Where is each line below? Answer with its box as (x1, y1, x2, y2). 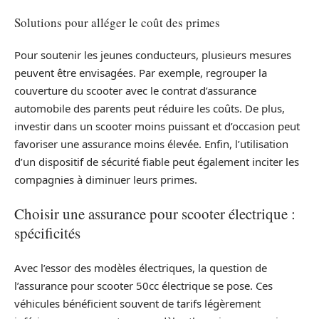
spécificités (14, 223, 80, 244)
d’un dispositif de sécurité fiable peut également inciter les (14, 154, 299, 169)
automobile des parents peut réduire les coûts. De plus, (14, 100, 285, 115)
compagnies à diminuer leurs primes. (14, 172, 197, 187)
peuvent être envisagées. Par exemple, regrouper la (14, 65, 267, 80)
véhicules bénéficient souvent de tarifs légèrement (14, 296, 261, 310)
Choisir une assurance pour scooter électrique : (14, 204, 296, 224)
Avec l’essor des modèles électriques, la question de (14, 260, 267, 275)
